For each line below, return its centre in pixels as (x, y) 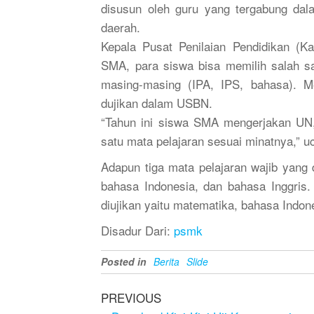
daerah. (123, 27)
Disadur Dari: (138, 230)
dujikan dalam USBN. (159, 103)
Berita (167, 261)
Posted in (124, 261)
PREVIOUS (131, 298)
